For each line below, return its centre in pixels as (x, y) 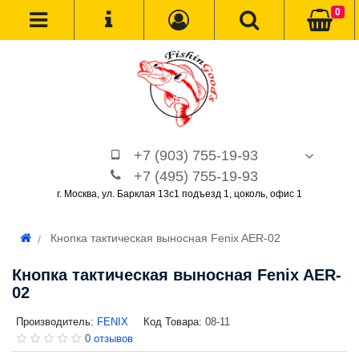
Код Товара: (173, 321)
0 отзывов (109, 338)
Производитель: (55, 321)
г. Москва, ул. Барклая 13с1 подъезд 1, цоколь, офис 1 (179, 194)
